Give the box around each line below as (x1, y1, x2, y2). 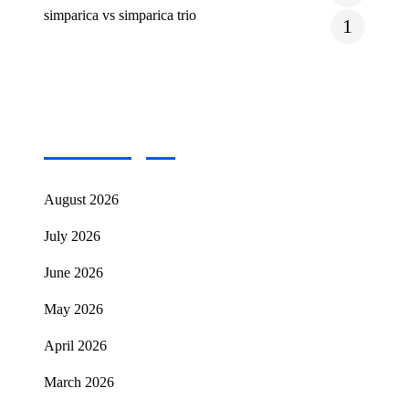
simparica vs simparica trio (44, 7, 196, 24)
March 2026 (44, 374, 114, 391)
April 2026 (44, 338, 107, 354)
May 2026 (44, 301, 103, 318)
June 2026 (44, 265, 103, 281)
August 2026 (44, 192, 119, 208)
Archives (44, 114, 96, 131)
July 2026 (44, 228, 100, 245)
